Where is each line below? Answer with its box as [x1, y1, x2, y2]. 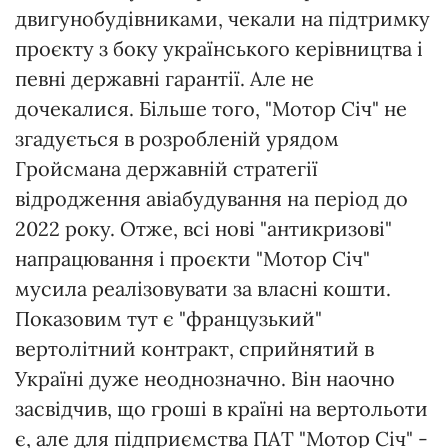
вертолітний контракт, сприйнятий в [15, 336, 374, 362]
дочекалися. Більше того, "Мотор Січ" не [15, 96, 407, 122]
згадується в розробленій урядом [15, 126, 339, 152]
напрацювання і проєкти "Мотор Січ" [15, 246, 370, 272]
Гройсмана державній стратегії [15, 156, 318, 182]
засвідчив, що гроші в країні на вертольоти [15, 396, 428, 422]
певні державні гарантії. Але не [15, 66, 314, 92]
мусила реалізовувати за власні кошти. [15, 276, 391, 302]
